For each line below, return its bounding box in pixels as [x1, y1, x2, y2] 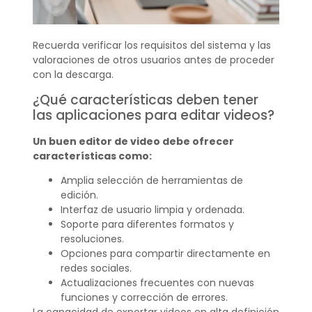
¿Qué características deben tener [32, 90, 258, 109]
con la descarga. [32, 68, 114, 82]
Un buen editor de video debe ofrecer [32, 134, 234, 148]
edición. [60, 188, 98, 203]
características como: [32, 148, 152, 163]
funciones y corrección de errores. [60, 290, 228, 305]
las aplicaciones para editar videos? [32, 105, 274, 125]
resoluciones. [60, 232, 124, 247]
